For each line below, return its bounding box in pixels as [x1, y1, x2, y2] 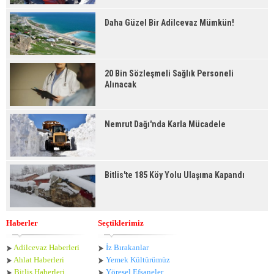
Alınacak [105, 80, 136, 90]
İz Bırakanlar [106, 243, 149, 253]
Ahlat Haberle [13, 255, 59, 265]
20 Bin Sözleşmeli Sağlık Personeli [105, 68, 234, 79]
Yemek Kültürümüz [106, 255, 170, 265]
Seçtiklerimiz [98, 218, 144, 228]
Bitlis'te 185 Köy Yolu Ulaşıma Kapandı [105, 170, 245, 180]
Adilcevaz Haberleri [13, 243, 80, 253]
